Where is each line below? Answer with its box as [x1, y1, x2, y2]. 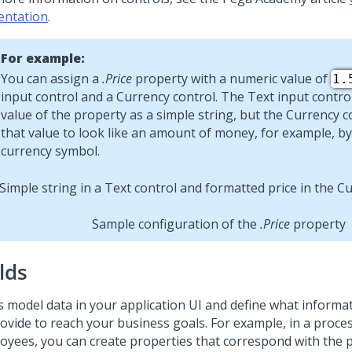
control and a [32, 88, 116, 105]
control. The [170, 88, 247, 105]
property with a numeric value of [132, 70, 331, 87]
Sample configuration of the [92, 215, 260, 233]
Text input [247, 88, 309, 105]
